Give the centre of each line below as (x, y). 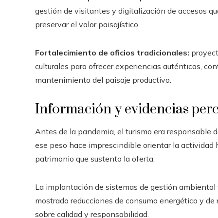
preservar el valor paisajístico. (87, 24)
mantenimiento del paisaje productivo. (103, 80)
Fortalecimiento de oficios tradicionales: (112, 52)
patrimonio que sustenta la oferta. (95, 158)
